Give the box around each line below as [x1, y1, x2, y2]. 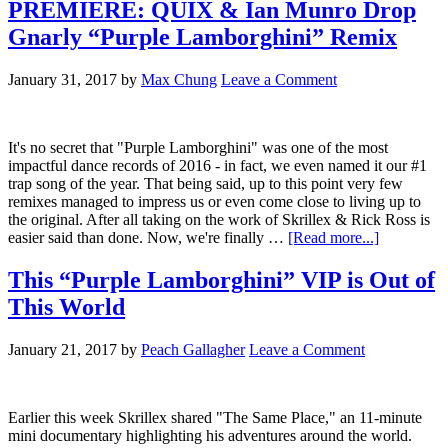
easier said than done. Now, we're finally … [8, 229, 288, 247]
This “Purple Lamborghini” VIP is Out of [8, 267, 435, 294]
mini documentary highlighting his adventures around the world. [8, 427, 420, 445]
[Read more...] [288, 229, 379, 247]
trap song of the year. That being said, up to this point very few [8, 175, 403, 193]
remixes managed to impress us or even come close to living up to [8, 193, 421, 211]
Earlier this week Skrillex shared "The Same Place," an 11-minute [8, 409, 422, 427]
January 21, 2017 [8, 341, 117, 359]
